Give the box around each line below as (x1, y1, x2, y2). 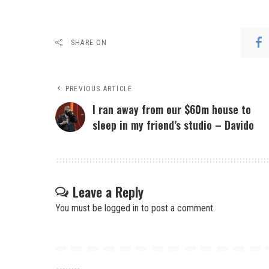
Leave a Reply (73, 181, 144, 201)
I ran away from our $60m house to (92, 101, 251, 117)
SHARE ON (71, 38, 107, 47)
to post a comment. (139, 202, 215, 214)
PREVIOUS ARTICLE (65, 84, 133, 93)
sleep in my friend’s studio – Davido (92, 116, 254, 133)
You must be (55, 202, 104, 214)
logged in (104, 202, 139, 214)
